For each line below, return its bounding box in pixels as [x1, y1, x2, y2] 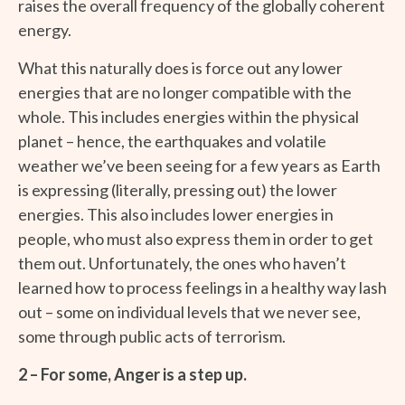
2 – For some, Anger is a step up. [18, 363, 247, 384]
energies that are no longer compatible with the [18, 81, 352, 102]
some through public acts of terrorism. [18, 325, 286, 346]
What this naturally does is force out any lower [18, 57, 343, 78]
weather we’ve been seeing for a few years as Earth [18, 155, 381, 175]
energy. [18, 19, 71, 40]
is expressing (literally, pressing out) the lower [18, 179, 337, 200]
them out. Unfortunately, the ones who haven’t [18, 252, 346, 273]
